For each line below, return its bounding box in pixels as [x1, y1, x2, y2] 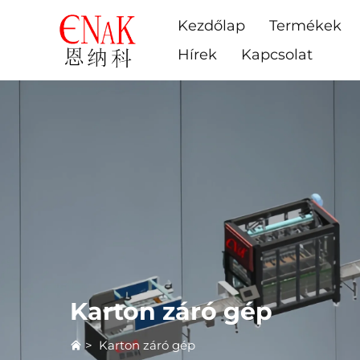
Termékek [268, 17, 342, 35]
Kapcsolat [240, 46, 313, 63]
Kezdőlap [177, 17, 245, 35]
